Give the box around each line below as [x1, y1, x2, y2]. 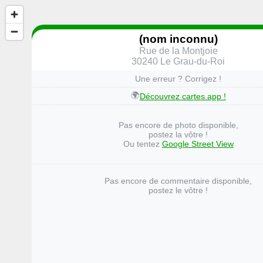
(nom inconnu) [139, 32, 218, 45]
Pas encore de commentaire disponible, [104, 176, 252, 186]
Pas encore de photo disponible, [118, 120, 238, 130]
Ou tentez [123, 139, 162, 149]
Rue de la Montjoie [139, 45, 218, 56]
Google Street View [161, 139, 234, 149]
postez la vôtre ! [149, 130, 208, 140]
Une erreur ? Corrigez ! [135, 74, 222, 84]
